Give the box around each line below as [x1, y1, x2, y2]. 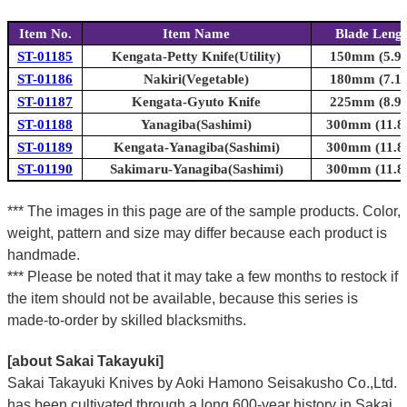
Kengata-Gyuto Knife [132, 94, 261, 109]
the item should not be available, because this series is [6, 290, 358, 306]
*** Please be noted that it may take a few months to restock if [6, 268, 398, 284]
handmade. [6, 246, 80, 263]
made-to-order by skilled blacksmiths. [6, 312, 246, 328]
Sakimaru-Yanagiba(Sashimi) [109, 161, 283, 176]
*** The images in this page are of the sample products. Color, [6, 203, 401, 219]
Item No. [18, 25, 72, 41]
